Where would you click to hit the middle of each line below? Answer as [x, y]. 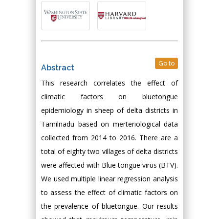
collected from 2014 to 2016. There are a [109, 138]
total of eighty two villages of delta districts [109, 151]
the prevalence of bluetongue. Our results [109, 206]
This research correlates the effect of [109, 83]
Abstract [58, 68]
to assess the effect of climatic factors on [109, 192]
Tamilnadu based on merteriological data [109, 124]
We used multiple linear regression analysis [109, 179]
